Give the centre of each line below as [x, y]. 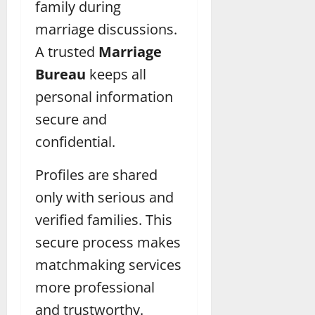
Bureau [62, 75]
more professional [95, 288]
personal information [104, 97]
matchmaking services [108, 265]
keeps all [118, 75]
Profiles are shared [96, 175]
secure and [71, 120]
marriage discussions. [106, 30]
